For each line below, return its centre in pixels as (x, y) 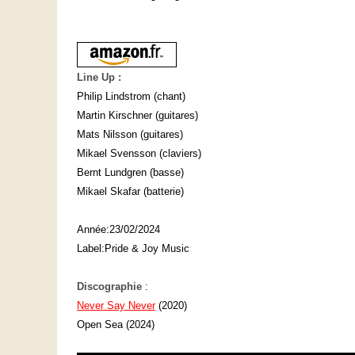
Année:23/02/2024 (118, 230)
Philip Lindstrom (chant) (131, 97)
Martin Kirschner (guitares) (137, 116)
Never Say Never (116, 306)
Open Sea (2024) (116, 325)
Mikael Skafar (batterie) (130, 192)
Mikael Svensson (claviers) (139, 154)
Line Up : (99, 78)
